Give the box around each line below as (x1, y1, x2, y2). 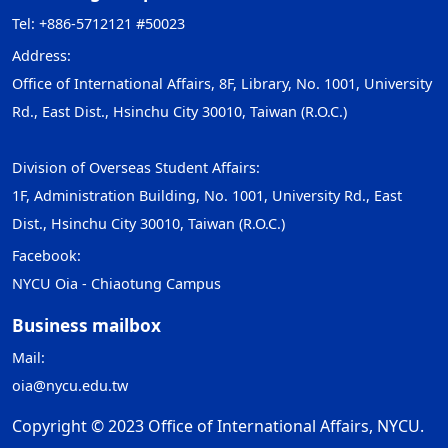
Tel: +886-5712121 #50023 (12, 14, 185, 33)
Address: (12, 46, 71, 65)
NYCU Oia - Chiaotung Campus (12, 274, 221, 293)
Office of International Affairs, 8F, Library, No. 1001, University (12, 74, 432, 93)
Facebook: (12, 246, 85, 265)
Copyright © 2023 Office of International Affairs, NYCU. (12, 415, 424, 437)
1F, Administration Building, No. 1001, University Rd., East (12, 186, 402, 205)
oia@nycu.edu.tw (12, 376, 128, 395)
